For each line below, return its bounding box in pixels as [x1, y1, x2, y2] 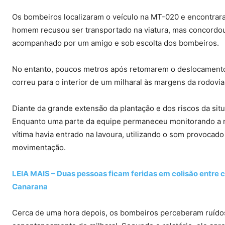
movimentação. [12, 143, 66, 153]
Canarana [12, 182, 48, 192]
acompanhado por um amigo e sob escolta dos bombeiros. [12, 38, 219, 48]
